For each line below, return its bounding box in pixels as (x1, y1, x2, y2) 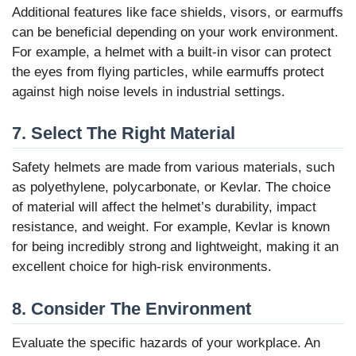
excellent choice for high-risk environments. (12, 259, 272, 275)
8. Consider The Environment (12, 298, 251, 319)
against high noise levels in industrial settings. (12, 83, 285, 99)
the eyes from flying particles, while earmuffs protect (12, 64, 324, 79)
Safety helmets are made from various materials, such (12, 160, 335, 176)
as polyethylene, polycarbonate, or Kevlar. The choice (12, 180, 331, 195)
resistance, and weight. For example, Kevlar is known (12, 219, 330, 235)
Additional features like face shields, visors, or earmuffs (12, 4, 343, 20)
